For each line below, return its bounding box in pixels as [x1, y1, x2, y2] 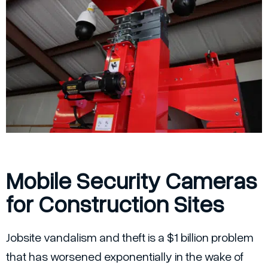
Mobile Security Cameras [6, 166, 257, 195]
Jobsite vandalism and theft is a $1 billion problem [6, 230, 254, 245]
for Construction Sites [6, 189, 224, 218]
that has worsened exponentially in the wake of [6, 249, 243, 264]
